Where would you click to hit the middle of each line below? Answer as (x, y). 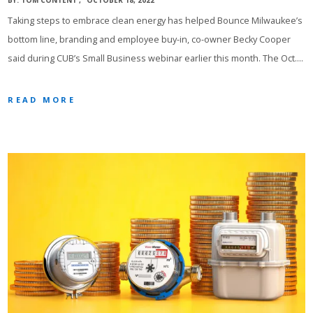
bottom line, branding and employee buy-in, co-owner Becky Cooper (150, 40)
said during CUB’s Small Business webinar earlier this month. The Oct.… (156, 59)
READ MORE (42, 100)
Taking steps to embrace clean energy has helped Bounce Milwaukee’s (155, 21)
